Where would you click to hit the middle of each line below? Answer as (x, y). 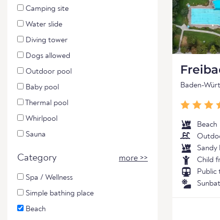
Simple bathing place (59, 193)
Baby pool (41, 87)
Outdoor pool (48, 72)
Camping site (46, 9)
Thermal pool (46, 103)
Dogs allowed (47, 56)
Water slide (43, 25)
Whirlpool (41, 119)
